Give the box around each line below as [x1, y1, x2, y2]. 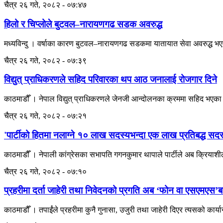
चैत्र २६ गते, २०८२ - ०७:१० [4, 167, 87, 176]
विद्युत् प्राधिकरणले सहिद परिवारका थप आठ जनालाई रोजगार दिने [4, 74, 217, 85]
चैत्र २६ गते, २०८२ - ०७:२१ [4, 111, 87, 120]
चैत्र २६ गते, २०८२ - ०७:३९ [4, 56, 87, 65]
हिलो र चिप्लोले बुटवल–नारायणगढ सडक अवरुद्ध [4, 18, 162, 29]
